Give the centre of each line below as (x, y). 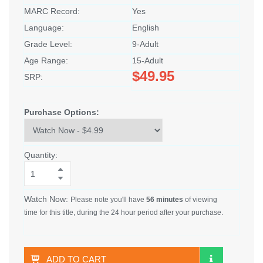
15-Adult (148, 61)
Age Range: (46, 61)
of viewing (200, 200)
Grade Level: (48, 44)
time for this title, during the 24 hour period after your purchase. (124, 213)
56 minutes (165, 200)
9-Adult (145, 44)
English (146, 28)
